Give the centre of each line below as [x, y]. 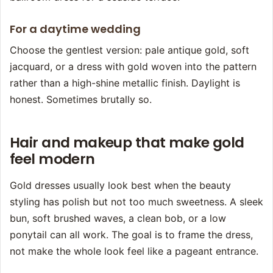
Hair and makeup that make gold [127, 143]
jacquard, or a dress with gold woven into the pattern [133, 67]
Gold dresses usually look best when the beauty [120, 186]
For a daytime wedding [75, 29]
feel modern [52, 159]
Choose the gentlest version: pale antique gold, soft [129, 50]
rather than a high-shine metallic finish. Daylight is [125, 83]
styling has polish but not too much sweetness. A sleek [136, 202]
